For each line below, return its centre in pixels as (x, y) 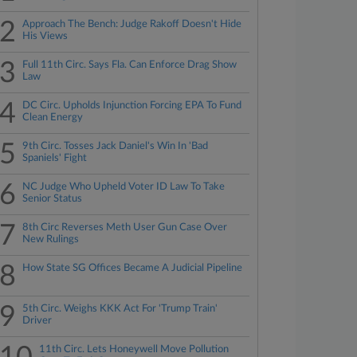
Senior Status (53, 199)
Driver (37, 321)
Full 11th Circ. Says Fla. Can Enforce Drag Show (130, 65)
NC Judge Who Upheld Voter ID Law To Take (124, 187)
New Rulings (51, 239)
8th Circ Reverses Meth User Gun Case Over (125, 228)
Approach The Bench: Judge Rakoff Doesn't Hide (132, 24)
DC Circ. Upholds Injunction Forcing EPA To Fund (132, 106)
